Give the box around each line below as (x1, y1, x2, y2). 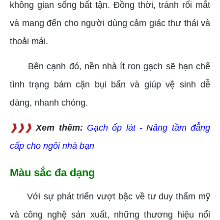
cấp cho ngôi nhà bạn (10, 141, 94, 151)
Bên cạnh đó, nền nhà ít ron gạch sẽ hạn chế (28, 61, 210, 72)
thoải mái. (10, 36, 48, 47)
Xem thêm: (36, 123, 87, 133)
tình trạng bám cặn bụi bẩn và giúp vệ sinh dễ (10, 80, 210, 90)
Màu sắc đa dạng (10, 166, 95, 179)
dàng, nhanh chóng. (10, 98, 88, 108)
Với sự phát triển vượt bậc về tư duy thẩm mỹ (27, 192, 210, 202)
